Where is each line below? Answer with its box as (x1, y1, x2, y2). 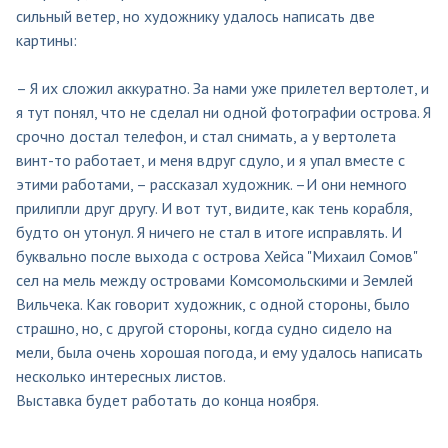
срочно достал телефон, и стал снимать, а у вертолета (16, 125, 396, 146)
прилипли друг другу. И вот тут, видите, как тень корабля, (16, 197, 412, 218)
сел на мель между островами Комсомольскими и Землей (16, 269, 413, 290)
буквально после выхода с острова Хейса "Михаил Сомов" (16, 245, 417, 266)
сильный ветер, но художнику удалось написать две (16, 5, 375, 26)
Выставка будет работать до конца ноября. (16, 389, 319, 410)
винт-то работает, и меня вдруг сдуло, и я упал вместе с (16, 149, 405, 170)
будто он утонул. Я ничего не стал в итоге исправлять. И (16, 221, 402, 242)
